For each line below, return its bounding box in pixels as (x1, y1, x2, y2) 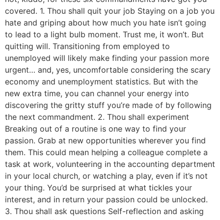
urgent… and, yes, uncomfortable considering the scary (5, 65, 211, 75)
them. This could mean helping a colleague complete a (5, 147, 208, 158)
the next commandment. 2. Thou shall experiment (5, 112, 189, 122)
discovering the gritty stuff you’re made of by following (5, 100, 212, 110)
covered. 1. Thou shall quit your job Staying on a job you (5, 6, 215, 16)
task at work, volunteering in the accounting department (5, 159, 215, 169)
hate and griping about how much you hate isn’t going (5, 18, 206, 28)
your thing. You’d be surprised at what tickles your (5, 183, 192, 193)
